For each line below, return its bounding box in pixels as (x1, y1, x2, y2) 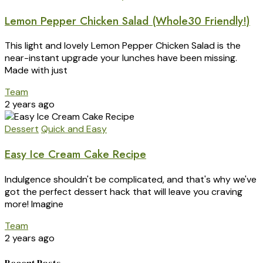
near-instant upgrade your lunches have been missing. (5, 52, 237, 65)
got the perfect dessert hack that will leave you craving (5, 185, 242, 198)
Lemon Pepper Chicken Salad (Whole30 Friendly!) (5, 12, 250, 29)
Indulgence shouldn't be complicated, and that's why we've (5, 173, 257, 186)
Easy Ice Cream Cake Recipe (5, 146, 146, 163)
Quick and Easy (41, 123, 107, 136)
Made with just (5, 64, 68, 77)
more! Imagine (5, 197, 63, 210)
